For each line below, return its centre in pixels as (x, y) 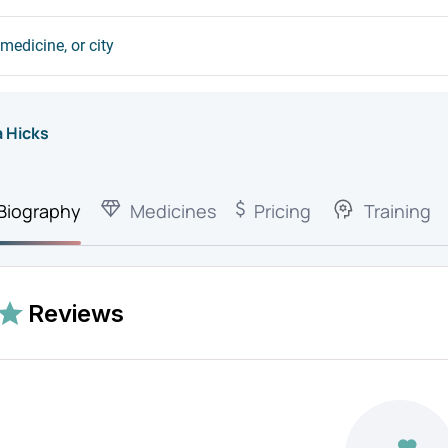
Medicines (173, 210)
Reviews (76, 313)
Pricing (283, 210)
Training (398, 210)
